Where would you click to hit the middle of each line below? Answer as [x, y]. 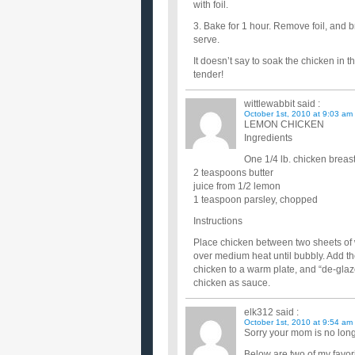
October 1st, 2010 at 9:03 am [298, 114]
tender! [208, 74]
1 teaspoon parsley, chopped [256, 200]
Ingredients [268, 138]
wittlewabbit [269, 104]
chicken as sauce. [232, 283]
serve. [206, 40]
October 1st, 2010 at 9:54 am [298, 322]
